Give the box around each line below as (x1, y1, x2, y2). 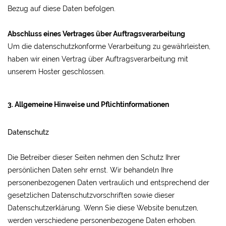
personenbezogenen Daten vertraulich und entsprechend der (8, 179, 209, 187)
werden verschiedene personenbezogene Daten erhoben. (8, 216, 196, 224)
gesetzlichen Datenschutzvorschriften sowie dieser (8, 191, 175, 199)
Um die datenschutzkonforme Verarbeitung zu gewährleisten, (8, 42, 210, 50)
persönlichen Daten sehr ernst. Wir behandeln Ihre (8, 166, 173, 174)
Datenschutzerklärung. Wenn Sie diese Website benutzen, (8, 204, 198, 212)
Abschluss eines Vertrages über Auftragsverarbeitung (8, 30, 185, 38)
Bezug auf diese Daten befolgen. (8, 5, 116, 13)
